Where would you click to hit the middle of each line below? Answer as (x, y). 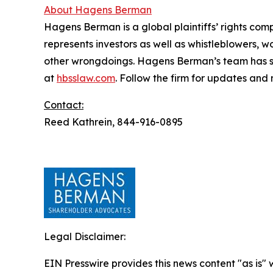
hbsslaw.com (86, 78)
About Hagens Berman (98, 10)
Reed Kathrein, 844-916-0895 (113, 122)
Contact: (64, 105)
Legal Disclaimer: (85, 236)
